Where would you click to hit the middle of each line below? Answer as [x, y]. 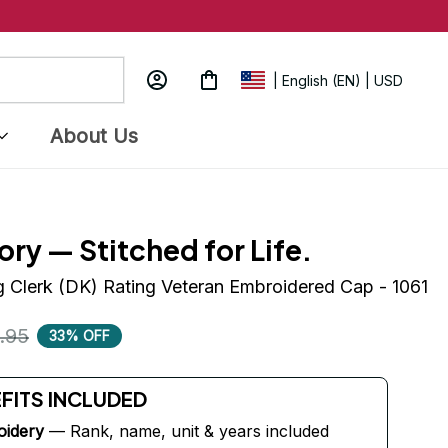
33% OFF [79, 335]
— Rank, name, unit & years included [186, 431]
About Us [93, 135]
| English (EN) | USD [338, 80]
